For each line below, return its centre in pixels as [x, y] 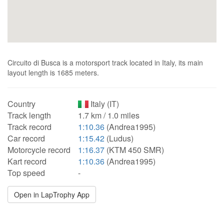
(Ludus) [119, 138]
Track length [29, 115]
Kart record [27, 161]
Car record [26, 138]
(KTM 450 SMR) [134, 150]
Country [21, 104]
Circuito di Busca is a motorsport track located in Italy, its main [105, 62]
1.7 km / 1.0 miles [109, 115]
